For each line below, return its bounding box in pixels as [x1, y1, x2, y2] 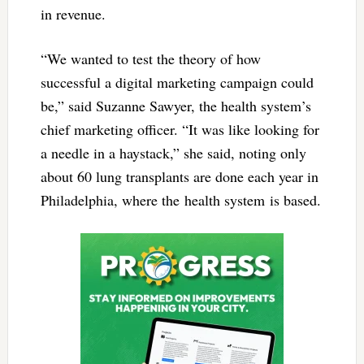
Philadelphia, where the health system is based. [40, 190, 321, 210]
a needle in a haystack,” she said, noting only [40, 143, 306, 163]
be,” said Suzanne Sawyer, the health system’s [40, 96, 311, 116]
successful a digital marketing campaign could [40, 72, 314, 93]
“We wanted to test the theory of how [40, 49, 261, 69]
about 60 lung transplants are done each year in [40, 167, 318, 187]
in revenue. [40, 4, 106, 24]
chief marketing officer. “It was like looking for [40, 119, 319, 140]
